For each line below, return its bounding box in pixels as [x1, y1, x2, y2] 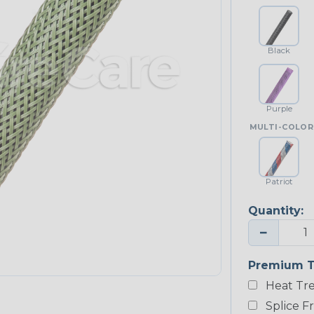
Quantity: [247, 203, 303, 217]
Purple [266, 103, 292, 114]
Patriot [265, 176, 293, 186]
